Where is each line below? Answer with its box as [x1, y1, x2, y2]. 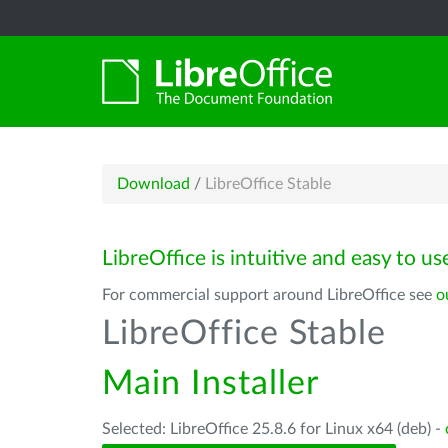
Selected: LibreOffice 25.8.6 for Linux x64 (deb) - [102, 421, 445, 437]
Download [117, 176, 190, 192]
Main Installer [102, 367, 319, 401]
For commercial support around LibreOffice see [102, 287, 436, 303]
